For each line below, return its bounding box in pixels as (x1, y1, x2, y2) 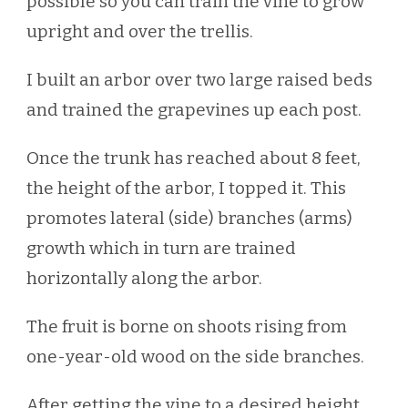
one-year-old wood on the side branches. (26, 346, 364, 368)
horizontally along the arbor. (26, 268, 262, 290)
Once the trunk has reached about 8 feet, (26, 148, 361, 169)
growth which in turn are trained (26, 238, 296, 260)
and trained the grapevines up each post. (26, 99, 362, 121)
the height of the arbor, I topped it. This (26, 178, 346, 199)
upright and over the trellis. (26, 21, 253, 43)
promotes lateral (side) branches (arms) (26, 208, 352, 229)
